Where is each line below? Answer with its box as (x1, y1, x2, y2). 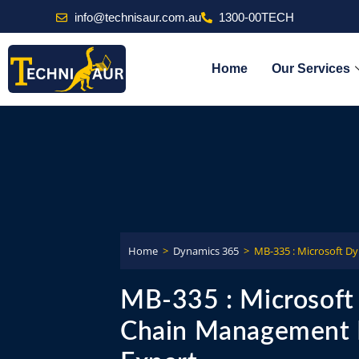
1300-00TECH (219, 10, 294, 24)
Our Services (271, 62, 350, 75)
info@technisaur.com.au (74, 10, 201, 24)
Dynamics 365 (173, 243, 239, 258)
